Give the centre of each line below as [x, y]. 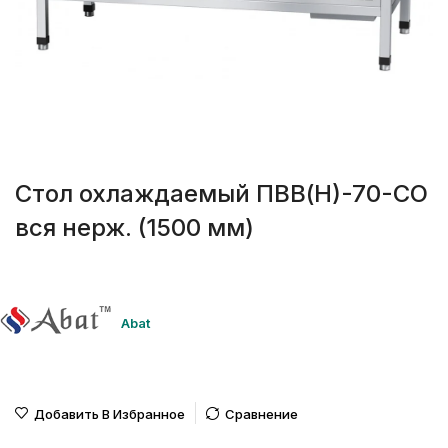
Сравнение [261, 414]
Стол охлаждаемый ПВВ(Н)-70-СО [221, 194]
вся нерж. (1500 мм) [134, 228]
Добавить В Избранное [109, 414]
